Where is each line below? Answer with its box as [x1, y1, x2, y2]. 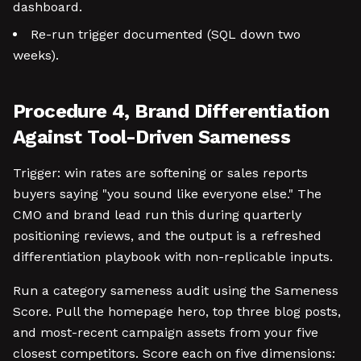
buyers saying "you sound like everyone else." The [13, 186, 322, 201]
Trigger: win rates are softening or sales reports [13, 165, 308, 180]
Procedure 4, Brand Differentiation [13, 100, 330, 122]
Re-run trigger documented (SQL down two [31, 27, 301, 42]
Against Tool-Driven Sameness [13, 126, 291, 148]
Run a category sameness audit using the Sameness [13, 283, 338, 298]
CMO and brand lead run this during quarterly [13, 207, 301, 222]
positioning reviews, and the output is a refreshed [13, 228, 322, 243]
